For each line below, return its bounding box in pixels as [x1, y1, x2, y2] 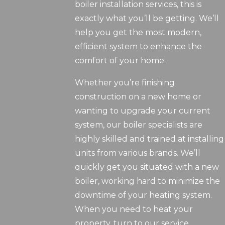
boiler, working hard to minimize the [75, 176, 220, 186]
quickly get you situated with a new [75, 162, 219, 172]
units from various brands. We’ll [75, 148, 201, 158]
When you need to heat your [75, 204, 193, 214]
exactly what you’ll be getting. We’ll [75, 14, 219, 24]
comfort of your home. [75, 56, 166, 66]
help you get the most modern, [75, 28, 202, 38]
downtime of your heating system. [75, 190, 212, 200]
